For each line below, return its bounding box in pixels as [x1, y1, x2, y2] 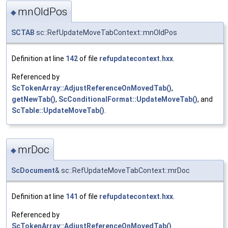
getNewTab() [12, 95, 55, 103]
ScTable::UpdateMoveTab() [12, 106, 104, 115]
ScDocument [11, 166, 55, 175]
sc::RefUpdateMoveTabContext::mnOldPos [35, 28, 177, 37]
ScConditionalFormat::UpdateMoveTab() [59, 95, 197, 103]
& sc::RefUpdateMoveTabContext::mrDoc [55, 166, 190, 175]
